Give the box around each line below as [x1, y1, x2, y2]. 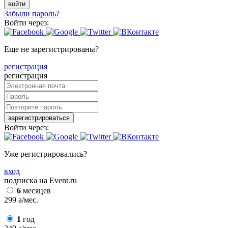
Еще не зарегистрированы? [4, 45, 99, 54]
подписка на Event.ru [4, 176, 77, 185]
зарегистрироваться [8, 114, 70, 122]
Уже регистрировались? [4, 150, 87, 159]
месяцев [21, 186, 51, 195]
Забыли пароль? [4, 9, 60, 18]
